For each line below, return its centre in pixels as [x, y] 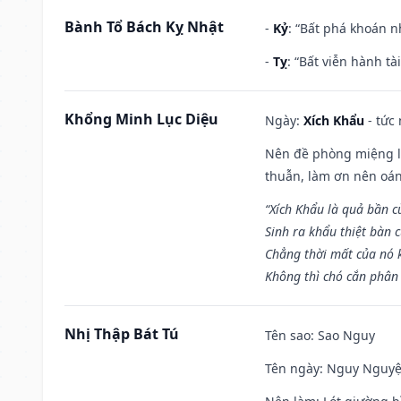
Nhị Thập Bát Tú [122, 333]
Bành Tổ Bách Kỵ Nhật [144, 26]
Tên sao [288, 335]
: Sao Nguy [343, 335]
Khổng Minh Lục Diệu [141, 119]
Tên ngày [292, 368]
